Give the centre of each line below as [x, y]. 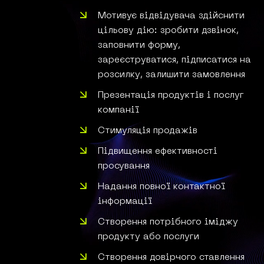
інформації [125, 201]
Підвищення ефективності [158, 151]
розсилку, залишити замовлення [172, 75]
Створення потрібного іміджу [168, 222]
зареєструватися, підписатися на [175, 60]
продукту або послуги [149, 237]
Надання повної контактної [162, 187]
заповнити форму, [139, 45]
